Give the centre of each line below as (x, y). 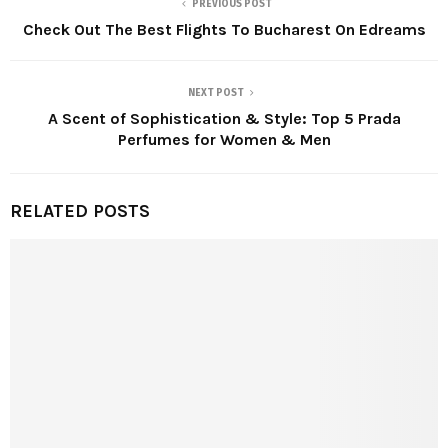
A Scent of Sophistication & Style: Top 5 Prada (224, 118)
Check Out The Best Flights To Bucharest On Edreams (224, 29)
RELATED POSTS (80, 210)
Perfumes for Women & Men (224, 139)
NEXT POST (216, 92)
